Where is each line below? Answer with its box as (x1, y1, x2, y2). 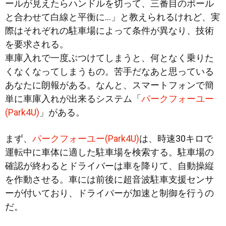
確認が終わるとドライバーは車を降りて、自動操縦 (5, 160, 214, 171)
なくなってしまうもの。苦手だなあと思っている (14, 66, 214, 77)
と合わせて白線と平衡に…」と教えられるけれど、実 (5, 11, 220, 22)
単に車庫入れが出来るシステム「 (5, 93, 141, 104)
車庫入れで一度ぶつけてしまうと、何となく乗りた (5, 52, 214, 63)
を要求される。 (5, 38, 69, 49)
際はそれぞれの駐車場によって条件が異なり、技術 (5, 25, 214, 36)
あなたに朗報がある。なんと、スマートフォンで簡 (5, 79, 214, 90)
